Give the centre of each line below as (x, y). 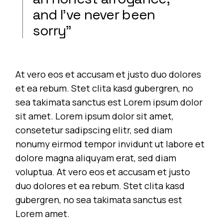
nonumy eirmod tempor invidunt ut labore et (110, 144)
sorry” (52, 30)
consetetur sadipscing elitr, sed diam (94, 130)
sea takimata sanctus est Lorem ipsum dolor (109, 102)
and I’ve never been (94, 14)
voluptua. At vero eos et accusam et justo (103, 171)
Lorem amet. (43, 213)
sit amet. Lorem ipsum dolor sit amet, (95, 116)
